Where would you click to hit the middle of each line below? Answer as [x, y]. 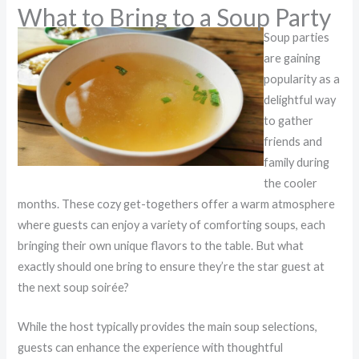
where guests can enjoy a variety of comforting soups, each [172, 224]
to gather [289, 120]
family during [297, 162]
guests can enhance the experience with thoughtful [151, 347]
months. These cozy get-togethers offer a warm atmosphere [177, 204]
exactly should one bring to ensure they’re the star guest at [171, 266]
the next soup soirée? [74, 287]
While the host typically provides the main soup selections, [168, 326]
